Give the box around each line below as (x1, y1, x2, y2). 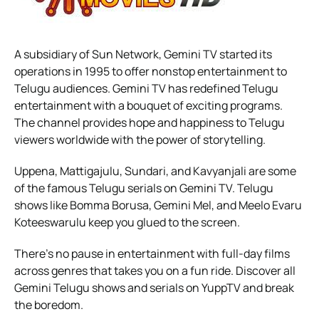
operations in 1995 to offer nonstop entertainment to (14, 63, 287, 79)
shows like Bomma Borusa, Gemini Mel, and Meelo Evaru (14, 197, 302, 213)
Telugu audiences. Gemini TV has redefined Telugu (14, 80, 278, 96)
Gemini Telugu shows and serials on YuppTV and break (14, 279, 294, 296)
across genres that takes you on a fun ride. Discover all (14, 262, 296, 278)
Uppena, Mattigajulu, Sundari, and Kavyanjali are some (14, 162, 296, 179)
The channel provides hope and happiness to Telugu (14, 114, 285, 130)
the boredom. (14, 296, 85, 313)
